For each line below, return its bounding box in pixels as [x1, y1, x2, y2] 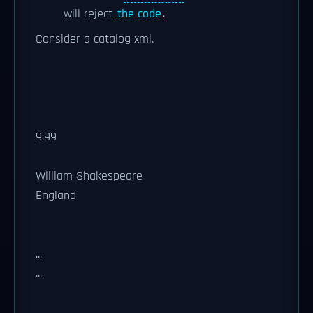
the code [117, 6, 161, 22]
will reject [64, 6, 116, 22]
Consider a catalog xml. [36, 31, 154, 47]
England [36, 187, 76, 203]
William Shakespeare [36, 168, 143, 184]
